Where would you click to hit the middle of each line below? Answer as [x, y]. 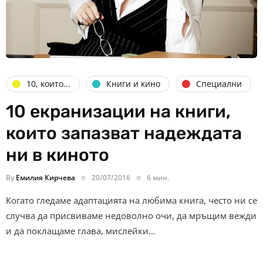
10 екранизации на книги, [118, 111]
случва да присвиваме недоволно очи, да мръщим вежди [131, 215]
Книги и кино [133, 84]
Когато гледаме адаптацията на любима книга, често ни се [131, 200]
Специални [219, 84]
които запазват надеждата [124, 133]
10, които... [48, 84]
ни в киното [58, 155]
